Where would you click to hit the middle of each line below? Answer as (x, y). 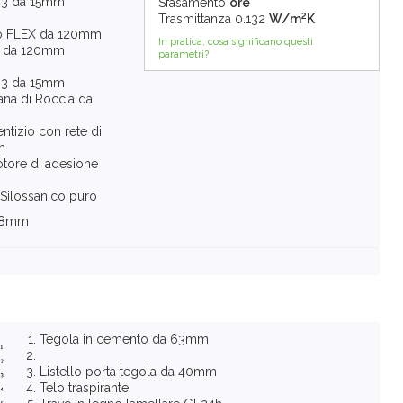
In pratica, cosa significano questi (235, 42)
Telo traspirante (84, 388)
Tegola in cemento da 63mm (124, 340)
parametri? (183, 55)
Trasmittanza (194, 19)
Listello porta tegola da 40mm (128, 372)
